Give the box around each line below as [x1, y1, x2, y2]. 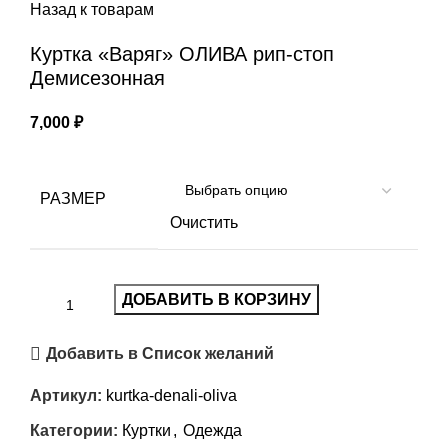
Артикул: [30, 386, 106, 404]
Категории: [30, 421, 118, 439]
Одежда [183, 421, 242, 439]
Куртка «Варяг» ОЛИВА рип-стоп [30, 42, 334, 65]
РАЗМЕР [40, 189, 106, 207]
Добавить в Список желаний [46, 345, 275, 363]
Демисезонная [30, 66, 165, 89]
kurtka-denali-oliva [106, 386, 237, 404]
